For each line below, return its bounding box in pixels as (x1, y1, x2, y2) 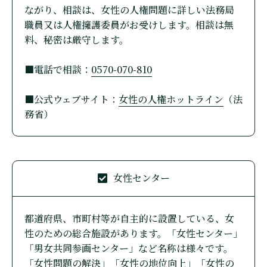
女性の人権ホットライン (119, 92, 223, 106)
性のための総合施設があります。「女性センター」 (24, 226, 243, 241)
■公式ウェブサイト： (24, 92, 119, 106)
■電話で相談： (24, 62, 91, 76)
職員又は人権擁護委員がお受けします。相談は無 (24, 17, 234, 32)
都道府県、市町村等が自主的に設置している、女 (24, 212, 234, 226)
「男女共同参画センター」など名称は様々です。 (24, 241, 233, 256)
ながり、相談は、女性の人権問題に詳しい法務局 (24, 2, 234, 17)
